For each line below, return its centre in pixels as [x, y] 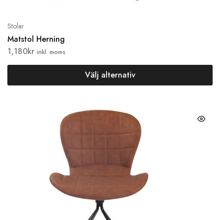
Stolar [16, 26]
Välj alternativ [110, 75]
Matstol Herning [36, 39]
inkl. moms [51, 52]
